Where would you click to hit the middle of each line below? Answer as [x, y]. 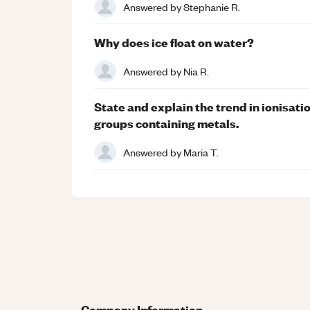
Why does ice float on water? [174, 42]
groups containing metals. [166, 123]
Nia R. [196, 71]
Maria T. [201, 152]
